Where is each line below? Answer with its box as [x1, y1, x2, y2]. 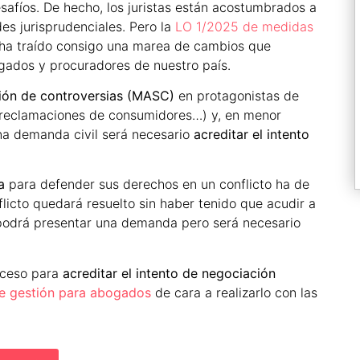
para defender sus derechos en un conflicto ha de [5, 176, 309, 193]
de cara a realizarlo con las [151, 284, 317, 301]
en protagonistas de [174, 87, 299, 104]
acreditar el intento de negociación [63, 264, 276, 281]
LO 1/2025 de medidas [175, 18, 313, 35]
